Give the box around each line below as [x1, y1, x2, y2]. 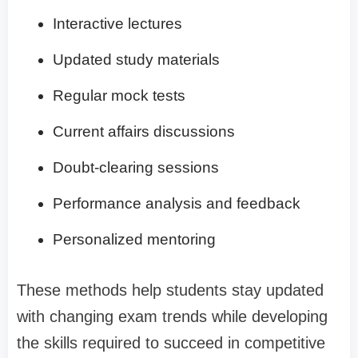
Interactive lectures [53, 15, 182, 33]
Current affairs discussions [53, 123, 235, 141]
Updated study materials [53, 51, 220, 69]
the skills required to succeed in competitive [17, 334, 325, 352]
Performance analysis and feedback [53, 195, 300, 213]
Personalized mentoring [53, 231, 216, 249]
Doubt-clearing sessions [53, 159, 219, 177]
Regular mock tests [53, 87, 185, 105]
